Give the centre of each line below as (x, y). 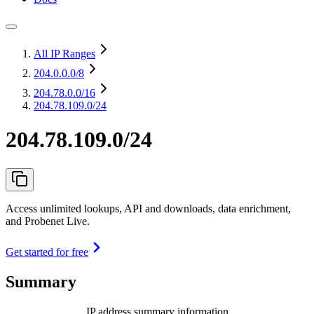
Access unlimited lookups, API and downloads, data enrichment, (148, 208)
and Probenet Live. (48, 221)
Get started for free (47, 252)
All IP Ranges (64, 54)
